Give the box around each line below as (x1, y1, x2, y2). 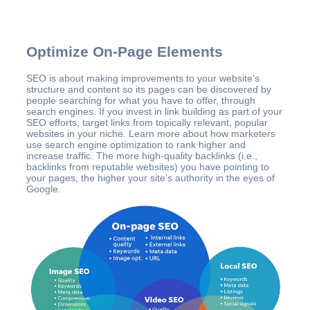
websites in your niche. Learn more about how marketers (26, 127, 275, 139)
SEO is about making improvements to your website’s (26, 72, 259, 84)
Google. (26, 183, 61, 194)
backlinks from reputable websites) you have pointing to (26, 161, 269, 172)
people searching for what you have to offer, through (26, 94, 255, 106)
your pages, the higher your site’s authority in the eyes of (26, 172, 275, 183)
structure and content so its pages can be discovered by (26, 83, 271, 95)
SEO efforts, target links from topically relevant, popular (26, 116, 268, 128)
